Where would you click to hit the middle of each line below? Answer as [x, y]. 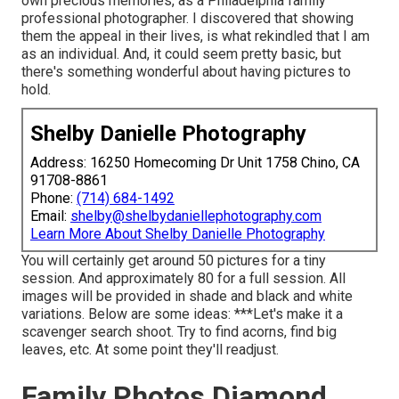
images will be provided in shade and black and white [187, 297]
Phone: [53, 199]
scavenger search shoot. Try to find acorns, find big [179, 332]
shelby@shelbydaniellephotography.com [196, 216]
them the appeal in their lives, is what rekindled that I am [195, 37]
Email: [50, 216]
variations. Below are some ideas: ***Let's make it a [182, 314]
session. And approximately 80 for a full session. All [183, 279]
